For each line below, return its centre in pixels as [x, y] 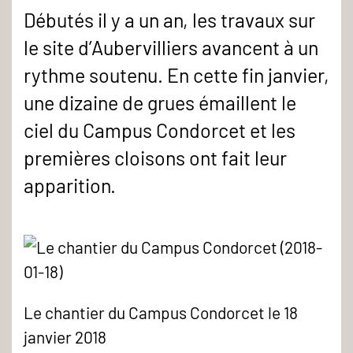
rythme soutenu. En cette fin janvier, [176, 74]
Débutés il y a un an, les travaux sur [169, 19]
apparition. [70, 185]
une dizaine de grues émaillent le [160, 102]
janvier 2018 [65, 336]
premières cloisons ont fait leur [155, 157]
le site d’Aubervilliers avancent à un [171, 47]
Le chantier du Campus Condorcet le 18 [161, 312]
